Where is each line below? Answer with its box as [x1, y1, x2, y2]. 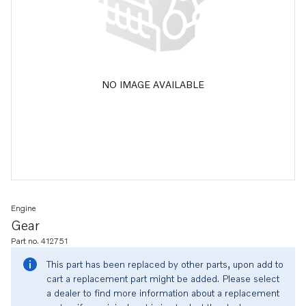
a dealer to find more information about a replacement [46, 287, 279, 298]
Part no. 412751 [11, 236, 68, 246]
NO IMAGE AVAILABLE [102, 78, 204, 90]
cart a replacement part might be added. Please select [46, 273, 279, 284]
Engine [11, 203, 36, 213]
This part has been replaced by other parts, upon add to [46, 258, 283, 270]
